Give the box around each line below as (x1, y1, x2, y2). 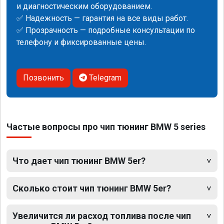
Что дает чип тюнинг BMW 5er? (12, 155, 145, 166)
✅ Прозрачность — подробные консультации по (16, 25, 195, 35)
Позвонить (23, 72, 64, 82)
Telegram (87, 72, 121, 82)
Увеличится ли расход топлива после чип (12, 210, 191, 221)
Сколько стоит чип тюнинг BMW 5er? (12, 182, 171, 193)
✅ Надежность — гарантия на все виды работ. (16, 13, 188, 23)
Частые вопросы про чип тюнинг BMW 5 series (6, 121, 205, 132)
